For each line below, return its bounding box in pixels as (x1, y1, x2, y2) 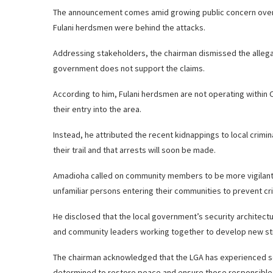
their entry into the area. (53, 103, 141, 115)
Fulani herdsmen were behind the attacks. (53, 21, 205, 33)
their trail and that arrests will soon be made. (53, 144, 216, 155)
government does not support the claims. (53, 62, 205, 74)
